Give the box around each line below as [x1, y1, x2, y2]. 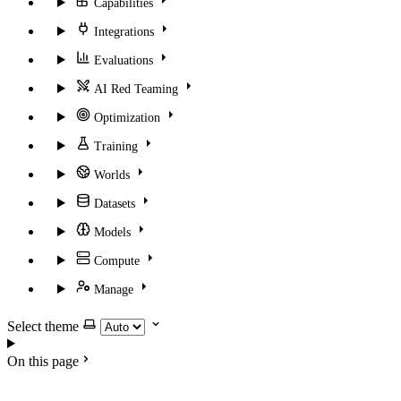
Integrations [93, 25, 154, 38]
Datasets [93, 197, 135, 210]
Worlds [93, 168, 130, 182]
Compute [93, 254, 140, 268]
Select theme [7, 319, 79, 334]
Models [93, 226, 131, 239]
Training [93, 140, 138, 153]
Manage [93, 283, 133, 296]
